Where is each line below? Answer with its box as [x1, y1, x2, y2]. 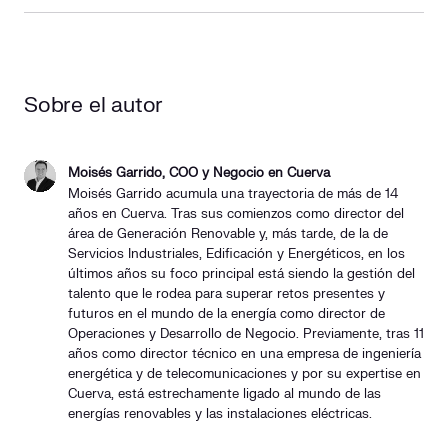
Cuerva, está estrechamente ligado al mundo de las [68, 385, 381, 402]
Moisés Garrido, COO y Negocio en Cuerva [68, 164, 330, 181]
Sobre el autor [24, 91, 164, 119]
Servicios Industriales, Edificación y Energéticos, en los [68, 245, 405, 262]
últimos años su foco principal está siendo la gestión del [68, 265, 415, 282]
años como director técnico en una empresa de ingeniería [68, 345, 421, 362]
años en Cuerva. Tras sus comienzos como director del [68, 205, 404, 222]
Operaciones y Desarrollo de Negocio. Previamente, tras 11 [68, 325, 424, 342]
